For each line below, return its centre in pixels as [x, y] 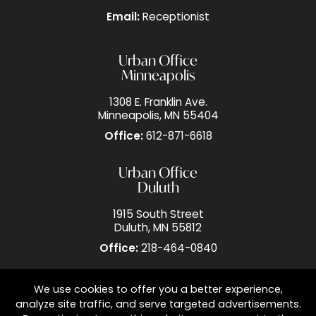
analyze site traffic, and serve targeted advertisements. [158, 305]
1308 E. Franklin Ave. [158, 104]
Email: [123, 18]
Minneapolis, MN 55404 [158, 117]
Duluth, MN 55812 [158, 229]
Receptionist [176, 18]
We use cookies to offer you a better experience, [158, 290]
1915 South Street [158, 216]
